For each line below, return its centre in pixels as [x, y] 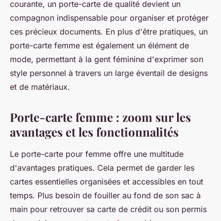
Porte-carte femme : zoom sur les [100, 117]
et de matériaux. [40, 87]
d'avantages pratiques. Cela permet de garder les [102, 168]
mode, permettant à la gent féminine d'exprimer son [107, 59]
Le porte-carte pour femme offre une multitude [97, 154]
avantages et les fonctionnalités [94, 132]
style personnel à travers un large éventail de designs [109, 73]
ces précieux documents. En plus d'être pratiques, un [109, 32]
